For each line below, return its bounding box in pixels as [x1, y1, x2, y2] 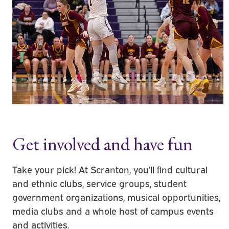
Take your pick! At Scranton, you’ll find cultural [12, 163, 208, 176]
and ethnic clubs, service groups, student [12, 177, 187, 190]
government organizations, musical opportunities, [12, 191, 221, 203]
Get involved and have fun [12, 132, 193, 156]
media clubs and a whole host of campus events [12, 204, 214, 217]
